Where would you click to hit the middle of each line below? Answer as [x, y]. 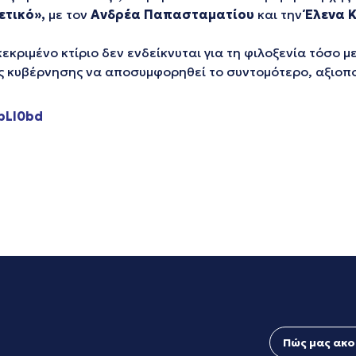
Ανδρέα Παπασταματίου [172, 14]
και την [280, 14]
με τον [68, 14]
